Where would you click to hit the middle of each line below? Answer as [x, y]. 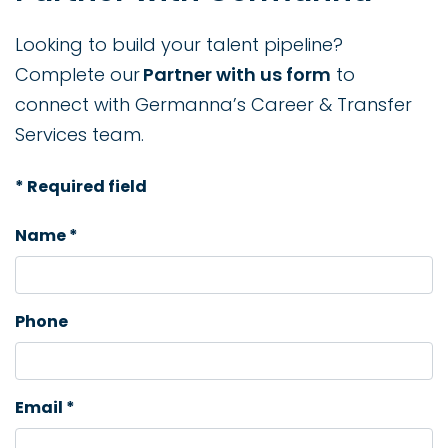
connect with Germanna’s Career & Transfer [213, 104]
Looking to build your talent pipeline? [179, 44]
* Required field [81, 186]
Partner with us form [237, 74]
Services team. [79, 134]
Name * [46, 235]
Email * [45, 407]
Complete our [79, 74]
